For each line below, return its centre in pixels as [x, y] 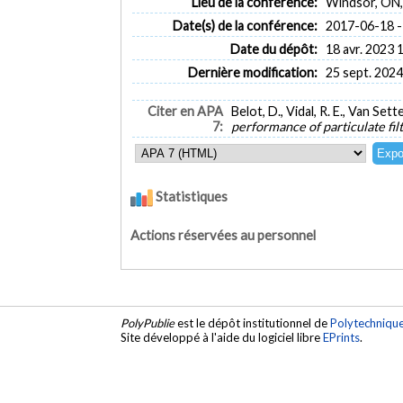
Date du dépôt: [273, 49]
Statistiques [191, 197]
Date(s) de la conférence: [245, 25]
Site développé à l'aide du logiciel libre [222, 338]
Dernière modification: [252, 72]
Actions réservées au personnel [224, 235]
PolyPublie [148, 323]
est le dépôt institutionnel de [253, 323]
